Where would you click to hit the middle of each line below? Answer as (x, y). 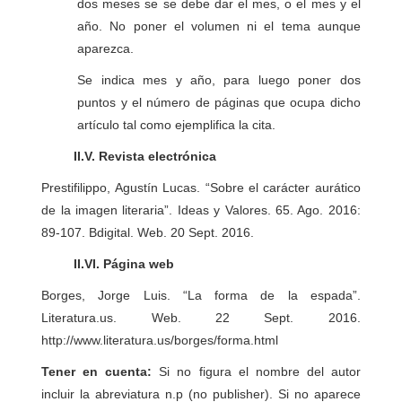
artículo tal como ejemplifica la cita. (177, 125)
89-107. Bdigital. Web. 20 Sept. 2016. (148, 232)
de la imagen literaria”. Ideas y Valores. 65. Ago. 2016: (201, 210)
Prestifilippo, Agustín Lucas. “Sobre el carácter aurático (201, 188)
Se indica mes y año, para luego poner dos (219, 80)
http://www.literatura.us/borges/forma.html (160, 340)
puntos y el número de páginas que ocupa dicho (219, 102)
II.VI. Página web (108, 264)
